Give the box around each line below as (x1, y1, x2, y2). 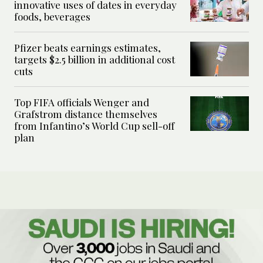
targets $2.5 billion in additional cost (14, 53, 175, 66)
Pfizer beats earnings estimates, (14, 41, 161, 55)
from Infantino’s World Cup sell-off (14, 119, 174, 133)
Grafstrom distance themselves (14, 107, 157, 121)
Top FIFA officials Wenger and (14, 96, 149, 109)
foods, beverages (14, 10, 90, 23)
